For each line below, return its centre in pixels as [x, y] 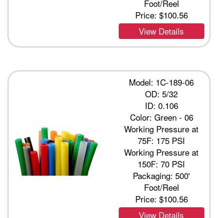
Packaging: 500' [162, 176]
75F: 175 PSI [162, 141]
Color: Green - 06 [161, 117]
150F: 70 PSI [162, 164]
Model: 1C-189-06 [162, 82]
